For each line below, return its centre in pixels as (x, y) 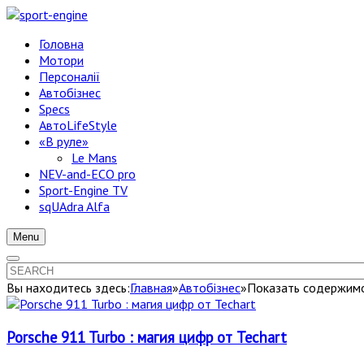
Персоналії (69, 76)
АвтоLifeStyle (78, 125)
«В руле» (64, 141)
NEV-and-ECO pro (87, 174)
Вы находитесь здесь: (68, 288)
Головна (61, 44)
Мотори (61, 60)
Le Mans (94, 158)
